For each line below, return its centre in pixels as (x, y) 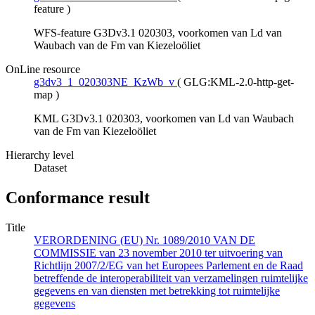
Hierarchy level (40, 155)
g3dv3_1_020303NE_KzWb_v (104, 82)
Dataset (50, 168)
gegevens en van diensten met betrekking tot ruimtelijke (157, 291)
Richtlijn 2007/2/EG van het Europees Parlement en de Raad (168, 266)
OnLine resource (43, 70)
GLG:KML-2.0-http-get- (239, 82)
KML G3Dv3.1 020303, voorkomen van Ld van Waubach (164, 119)
